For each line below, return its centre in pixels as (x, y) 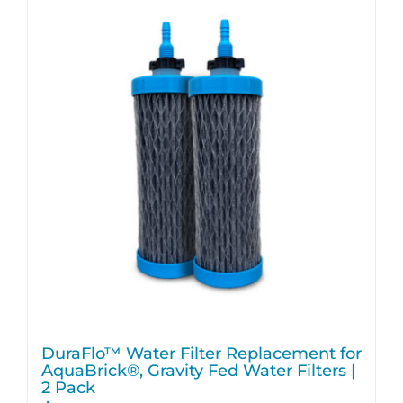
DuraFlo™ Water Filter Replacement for (201, 353)
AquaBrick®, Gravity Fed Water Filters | (198, 370)
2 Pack (68, 387)
